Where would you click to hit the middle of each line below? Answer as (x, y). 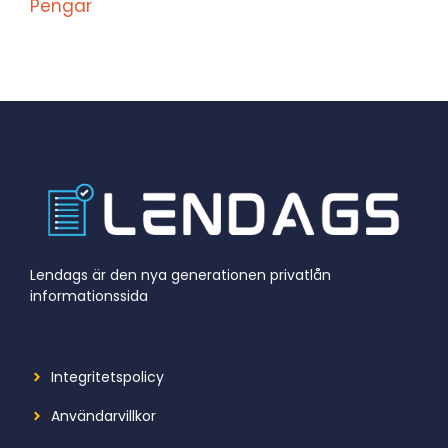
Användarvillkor (103, 415)
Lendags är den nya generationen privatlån (180, 274)
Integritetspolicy (107, 376)
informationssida (89, 295)
